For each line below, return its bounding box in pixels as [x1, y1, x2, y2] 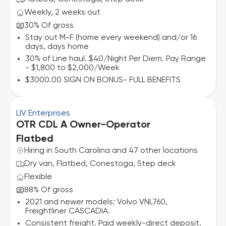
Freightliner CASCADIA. [25, 207, 110, 215]
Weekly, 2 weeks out [24, 9, 100, 17]
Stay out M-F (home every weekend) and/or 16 [25, 34, 197, 42]
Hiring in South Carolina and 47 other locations [24, 147, 198, 155]
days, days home [25, 43, 89, 51]
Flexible [24, 173, 52, 181]
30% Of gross [24, 22, 74, 30]
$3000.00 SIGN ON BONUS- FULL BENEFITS [25, 76, 181, 84]
